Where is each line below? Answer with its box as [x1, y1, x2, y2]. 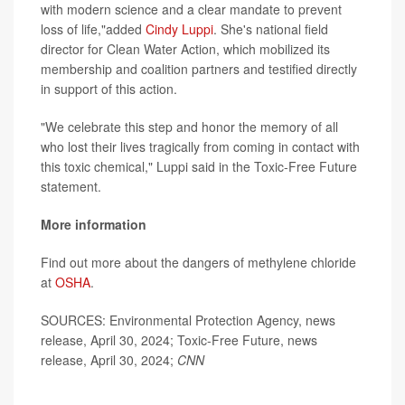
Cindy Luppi [146, 19, 213, 38]
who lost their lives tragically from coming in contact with [41, 137, 360, 155]
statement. [41, 176, 101, 195]
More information [41, 214, 146, 233]
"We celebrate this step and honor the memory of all [41, 117, 338, 136]
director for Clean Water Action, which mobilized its [41, 39, 330, 58]
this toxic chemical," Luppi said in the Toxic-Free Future [41, 156, 357, 175]
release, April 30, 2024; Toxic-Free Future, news [41, 330, 317, 349]
